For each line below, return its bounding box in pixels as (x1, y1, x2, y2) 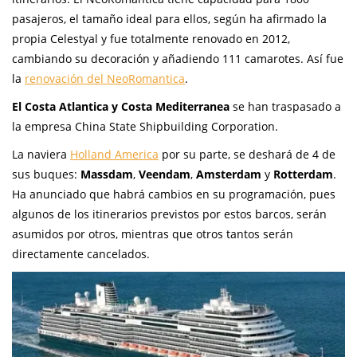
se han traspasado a (229, 99, 341, 115)
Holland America (70, 147, 159, 163)
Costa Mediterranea (118, 99, 229, 115)
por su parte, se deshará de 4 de (159, 147, 335, 163)
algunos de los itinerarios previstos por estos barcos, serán (12, 206, 327, 222)
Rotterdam (273, 167, 333, 182)
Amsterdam (196, 167, 261, 182)
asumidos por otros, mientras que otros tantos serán (12, 226, 293, 242)
